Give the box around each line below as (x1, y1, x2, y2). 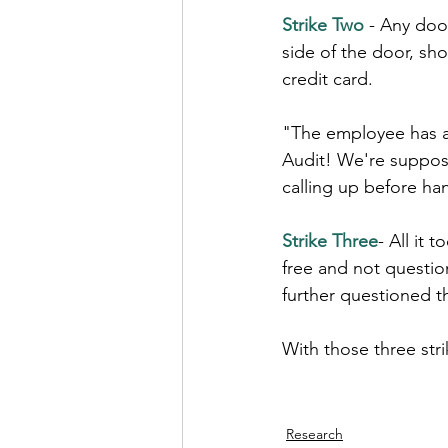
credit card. (282, 68, 373, 90)
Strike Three (282, 230, 378, 252)
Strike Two (282, 14, 364, 36)
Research (286, 425, 343, 443)
